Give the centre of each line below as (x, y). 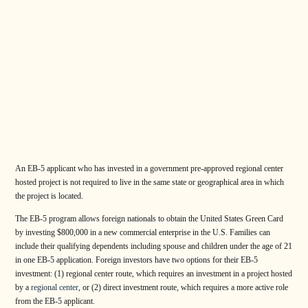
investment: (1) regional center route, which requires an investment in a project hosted (154, 273)
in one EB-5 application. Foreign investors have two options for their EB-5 (136, 260)
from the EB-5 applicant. (55, 301)
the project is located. (49, 196)
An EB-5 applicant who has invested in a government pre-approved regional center (149, 169)
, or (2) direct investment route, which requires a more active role (183, 287)
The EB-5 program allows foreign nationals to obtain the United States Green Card (149, 218)
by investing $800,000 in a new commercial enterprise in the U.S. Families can (143, 232)
